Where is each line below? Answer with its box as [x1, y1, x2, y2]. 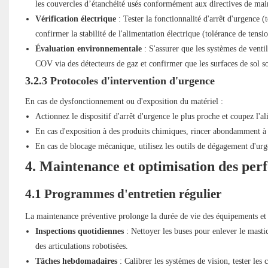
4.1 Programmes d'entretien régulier [25, 187, 221, 202]
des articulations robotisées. [35, 242, 128, 251]
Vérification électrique [35, 14, 116, 24]
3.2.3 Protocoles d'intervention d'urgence [25, 75, 215, 87]
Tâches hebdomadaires [35, 257, 117, 266]
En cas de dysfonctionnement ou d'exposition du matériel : [25, 97, 223, 106]
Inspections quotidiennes [35, 227, 124, 236]
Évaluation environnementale [35, 44, 142, 54]
